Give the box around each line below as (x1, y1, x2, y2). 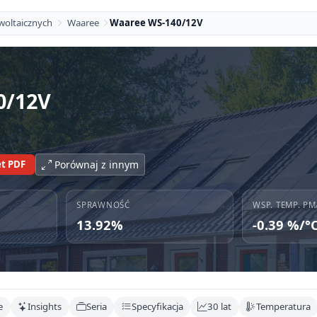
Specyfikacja (131, 300, 183, 313)
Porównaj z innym (54, 157, 139, 171)
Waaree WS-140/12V (110, 16, 204, 30)
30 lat (207, 300, 232, 313)
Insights (28, 300, 62, 313)
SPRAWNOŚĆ (76, 199, 130, 210)
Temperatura (256, 300, 311, 313)
